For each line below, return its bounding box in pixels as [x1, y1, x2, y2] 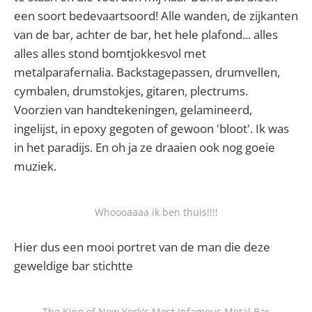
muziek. [14, 157, 56, 174]
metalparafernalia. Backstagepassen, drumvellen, [14, 63, 280, 80]
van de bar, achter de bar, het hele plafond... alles [14, 26, 278, 42]
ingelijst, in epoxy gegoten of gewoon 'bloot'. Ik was [14, 120, 289, 136]
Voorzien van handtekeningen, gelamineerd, [14, 101, 252, 118]
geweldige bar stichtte [14, 257, 133, 274]
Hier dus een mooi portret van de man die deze [14, 238, 270, 255]
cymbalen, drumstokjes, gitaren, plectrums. [14, 82, 248, 99]
